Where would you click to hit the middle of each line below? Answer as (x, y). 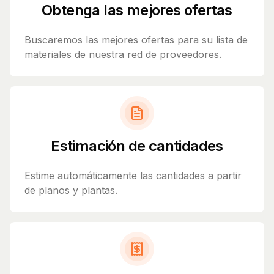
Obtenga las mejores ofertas (137, 10)
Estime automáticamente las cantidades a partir (133, 176)
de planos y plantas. (71, 191)
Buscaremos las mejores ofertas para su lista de (136, 40)
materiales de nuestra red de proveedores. (123, 55)
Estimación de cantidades (137, 146)
